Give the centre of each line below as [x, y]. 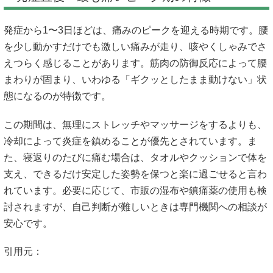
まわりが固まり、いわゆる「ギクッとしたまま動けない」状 [135, 80]
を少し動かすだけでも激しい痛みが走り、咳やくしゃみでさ [135, 47]
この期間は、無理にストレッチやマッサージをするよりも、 [135, 124]
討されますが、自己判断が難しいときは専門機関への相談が [135, 207]
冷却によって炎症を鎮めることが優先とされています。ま [130, 141]
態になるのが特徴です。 [57, 96]
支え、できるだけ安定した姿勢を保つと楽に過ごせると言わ [135, 174]
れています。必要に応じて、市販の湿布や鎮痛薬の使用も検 [135, 190]
